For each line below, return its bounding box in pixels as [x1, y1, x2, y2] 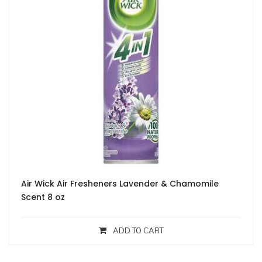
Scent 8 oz [21, 191, 65, 204]
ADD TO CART [112, 226, 164, 236]
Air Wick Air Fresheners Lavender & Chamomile [21, 178, 219, 190]
